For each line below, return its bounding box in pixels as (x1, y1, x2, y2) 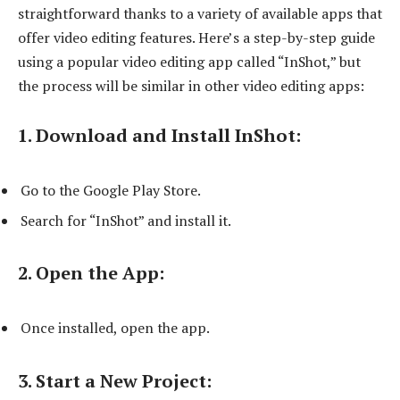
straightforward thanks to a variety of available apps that (18, 4, 382, 24)
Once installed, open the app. (21, 317, 210, 337)
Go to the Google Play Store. (21, 179, 201, 200)
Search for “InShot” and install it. (21, 210, 231, 230)
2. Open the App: (18, 261, 164, 286)
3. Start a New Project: (18, 368, 212, 393)
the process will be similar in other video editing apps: (18, 76, 364, 96)
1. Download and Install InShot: (18, 122, 301, 147)
